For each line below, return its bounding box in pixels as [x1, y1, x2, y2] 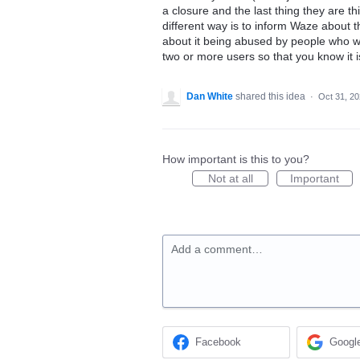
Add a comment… [171, 243, 263, 256]
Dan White [186, 91, 233, 102]
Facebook [195, 336, 242, 349]
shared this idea [235, 91, 308, 102]
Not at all [207, 172, 253, 185]
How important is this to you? [162, 153, 309, 166]
